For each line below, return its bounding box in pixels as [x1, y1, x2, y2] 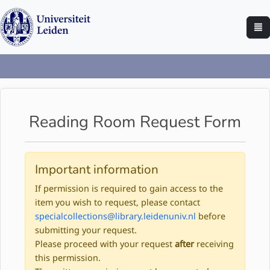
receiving [194, 238, 234, 250]
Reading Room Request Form [29, 111, 241, 134]
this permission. [35, 252, 101, 264]
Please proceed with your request [35, 238, 175, 250]
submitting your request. [35, 224, 137, 236]
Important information [35, 161, 159, 178]
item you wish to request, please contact [35, 196, 200, 209]
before [196, 210, 225, 222]
